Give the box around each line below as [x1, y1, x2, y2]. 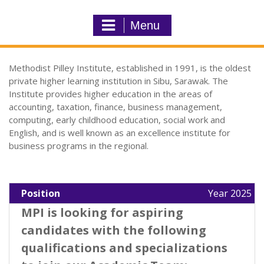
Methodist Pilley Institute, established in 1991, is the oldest [9, 61, 251, 74]
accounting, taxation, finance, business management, [9, 100, 222, 113]
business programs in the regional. [9, 139, 148, 151]
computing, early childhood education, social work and [9, 113, 225, 126]
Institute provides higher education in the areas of [9, 87, 212, 100]
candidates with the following [21, 222, 206, 238]
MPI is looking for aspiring [21, 204, 183, 220]
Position [21, 186, 60, 200]
